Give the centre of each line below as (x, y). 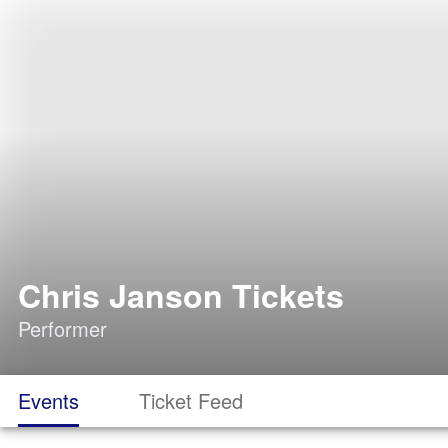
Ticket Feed (191, 400)
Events (48, 400)
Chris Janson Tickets (181, 295)
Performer (62, 328)
